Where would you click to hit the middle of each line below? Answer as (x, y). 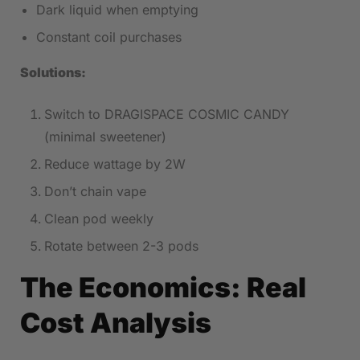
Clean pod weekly (99, 219)
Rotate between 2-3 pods (121, 246)
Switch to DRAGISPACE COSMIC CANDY (167, 115)
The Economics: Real (163, 288)
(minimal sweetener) (105, 137)
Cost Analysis (116, 323)
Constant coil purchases (109, 37)
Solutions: (53, 73)
